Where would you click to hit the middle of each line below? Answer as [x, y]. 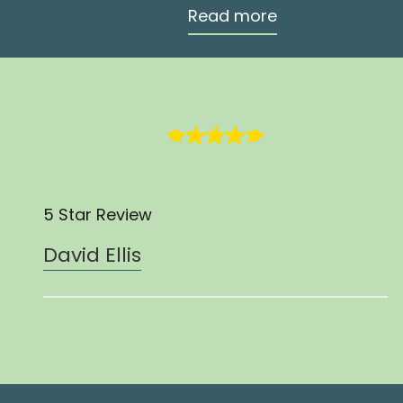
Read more [233, 15]
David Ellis [92, 255]
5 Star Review [98, 214]
